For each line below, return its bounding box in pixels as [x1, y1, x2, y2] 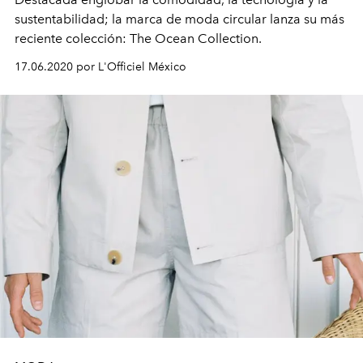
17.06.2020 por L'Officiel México [15, 59, 186, 74]
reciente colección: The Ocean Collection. [15, 30, 262, 46]
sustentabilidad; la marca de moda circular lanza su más [15, 11, 344, 27]
